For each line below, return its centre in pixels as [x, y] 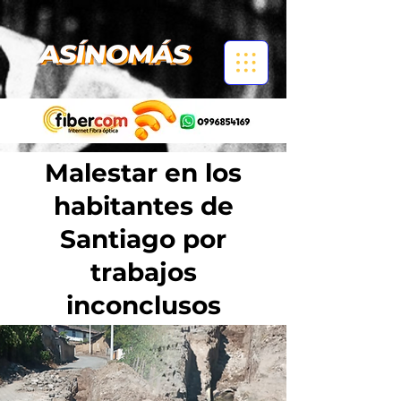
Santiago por [143, 239]
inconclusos [143, 305]
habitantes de [143, 206]
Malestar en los [143, 173]
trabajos [143, 272]
